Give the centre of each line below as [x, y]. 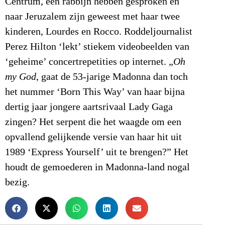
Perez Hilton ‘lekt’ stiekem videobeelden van [97, 46]
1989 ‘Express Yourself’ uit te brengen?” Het [97, 152]
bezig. [17, 182]
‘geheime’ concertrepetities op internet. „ [89, 62]
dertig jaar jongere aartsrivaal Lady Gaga [89, 107]
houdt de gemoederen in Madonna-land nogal [97, 167]
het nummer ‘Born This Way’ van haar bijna [95, 92]
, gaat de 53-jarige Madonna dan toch [112, 77]
